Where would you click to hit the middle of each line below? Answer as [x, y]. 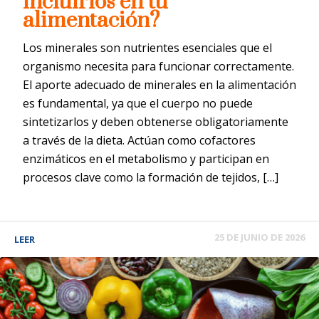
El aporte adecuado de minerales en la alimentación [159, 84]
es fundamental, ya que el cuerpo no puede [138, 103]
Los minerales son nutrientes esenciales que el [147, 47]
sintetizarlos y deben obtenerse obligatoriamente [156, 121]
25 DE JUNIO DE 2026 [260, 237]
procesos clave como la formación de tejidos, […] [151, 177]
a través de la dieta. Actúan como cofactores [139, 140]
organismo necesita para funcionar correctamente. [158, 66]
